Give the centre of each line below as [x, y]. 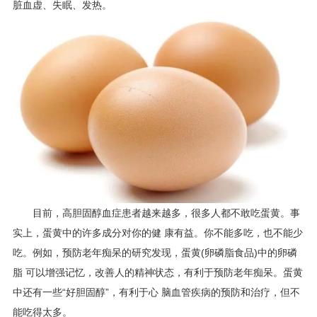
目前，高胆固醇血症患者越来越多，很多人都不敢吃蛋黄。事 [166, 213]
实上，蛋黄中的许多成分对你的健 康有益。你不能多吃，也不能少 [157, 233]
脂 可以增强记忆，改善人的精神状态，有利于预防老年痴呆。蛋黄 [157, 273]
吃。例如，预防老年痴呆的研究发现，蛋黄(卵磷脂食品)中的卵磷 [155, 253]
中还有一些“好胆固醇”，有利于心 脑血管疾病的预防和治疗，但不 [156, 293]
